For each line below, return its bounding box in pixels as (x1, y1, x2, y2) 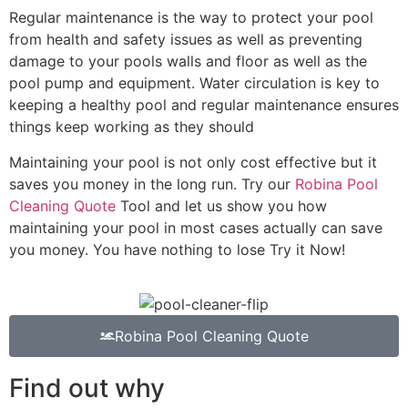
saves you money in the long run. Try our (9, 174, 295, 193)
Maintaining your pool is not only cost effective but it (9, 152, 377, 171)
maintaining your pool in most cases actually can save (9, 218, 382, 237)
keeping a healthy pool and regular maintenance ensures (9, 96, 399, 115)
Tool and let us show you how (116, 196, 327, 215)
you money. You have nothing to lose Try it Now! (9, 240, 345, 259)
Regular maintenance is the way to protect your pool (9, 8, 373, 27)
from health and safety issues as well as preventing (9, 30, 362, 49)
